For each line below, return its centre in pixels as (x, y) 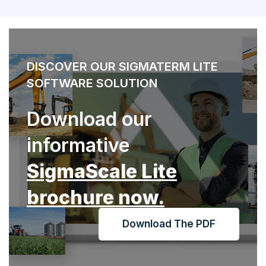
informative (78, 145)
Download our (89, 119)
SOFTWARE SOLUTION (92, 83)
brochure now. (96, 198)
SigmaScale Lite (102, 172)
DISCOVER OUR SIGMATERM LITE (122, 67)
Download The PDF (169, 224)
